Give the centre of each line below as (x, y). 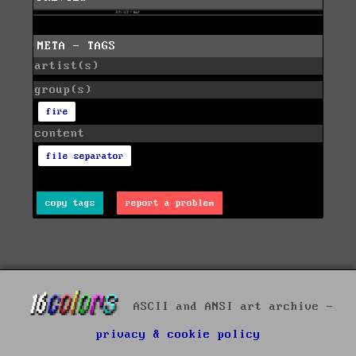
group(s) (64, 89)
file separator (85, 156)
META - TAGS (77, 46)
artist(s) (67, 66)
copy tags (70, 203)
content (60, 134)
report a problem (170, 203)
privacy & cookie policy (178, 335)
